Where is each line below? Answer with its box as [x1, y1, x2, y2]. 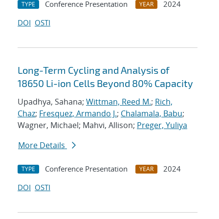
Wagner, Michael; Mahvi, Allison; [18, 120, 137, 131]
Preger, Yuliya [137, 120, 187, 131]
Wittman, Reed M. [86, 96, 151, 108]
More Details [18, 140, 67, 151]
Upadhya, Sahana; [18, 96, 86, 108]
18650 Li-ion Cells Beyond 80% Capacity [18, 77, 193, 89]
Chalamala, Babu [121, 108, 182, 119]
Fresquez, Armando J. [39, 108, 117, 119]
